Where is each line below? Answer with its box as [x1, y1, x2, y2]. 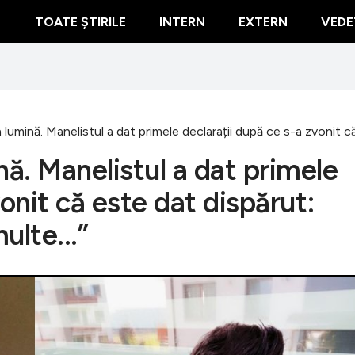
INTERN [159, 14, 205, 29]
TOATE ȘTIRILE [35, 14, 126, 29]
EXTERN [239, 14, 288, 29]
